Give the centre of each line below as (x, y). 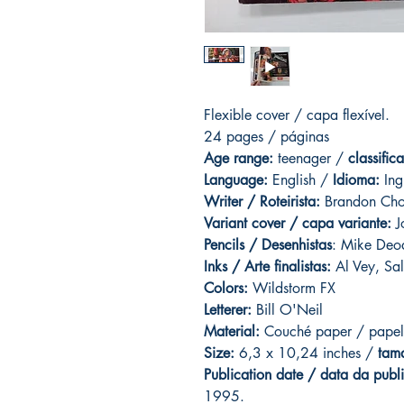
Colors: (226, 289)
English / (300, 180)
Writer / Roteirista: (262, 202)
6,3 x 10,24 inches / (306, 353)
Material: (232, 332)
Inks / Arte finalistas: (267, 267)
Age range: (241, 159)
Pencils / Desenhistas (268, 245)
